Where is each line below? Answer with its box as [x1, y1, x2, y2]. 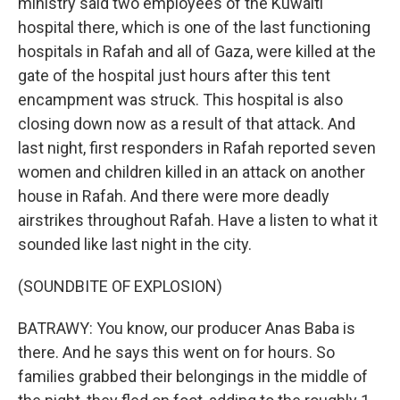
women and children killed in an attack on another [18, 162, 365, 181]
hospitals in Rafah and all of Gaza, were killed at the [18, 42, 376, 61]
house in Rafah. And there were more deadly [18, 187, 329, 205]
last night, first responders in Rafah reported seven [18, 138, 376, 157]
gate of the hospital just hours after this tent [18, 66, 330, 85]
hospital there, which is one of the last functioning [18, 18, 371, 37]
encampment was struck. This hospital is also [18, 90, 343, 109]
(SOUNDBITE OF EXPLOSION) [18, 277, 222, 296]
